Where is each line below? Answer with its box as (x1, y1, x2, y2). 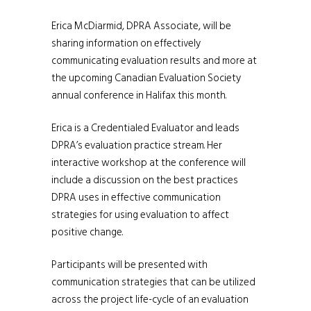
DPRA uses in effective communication (51, 189, 221, 207)
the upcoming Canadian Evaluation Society (51, 69, 241, 87)
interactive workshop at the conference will (51, 154, 246, 172)
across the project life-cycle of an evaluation (51, 291, 249, 309)
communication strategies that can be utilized (51, 274, 255, 292)
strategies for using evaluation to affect (51, 206, 229, 224)
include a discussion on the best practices (51, 171, 238, 190)
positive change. (51, 224, 123, 242)
